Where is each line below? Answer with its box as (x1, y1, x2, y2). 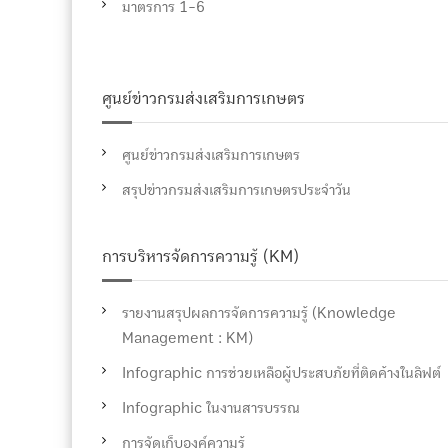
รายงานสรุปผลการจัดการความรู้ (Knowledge (122, 305, 396, 321)
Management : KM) (122, 330, 253, 346)
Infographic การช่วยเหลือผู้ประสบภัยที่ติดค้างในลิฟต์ (122, 365, 441, 381)
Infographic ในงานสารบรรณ (122, 400, 300, 416)
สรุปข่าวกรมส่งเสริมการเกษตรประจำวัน (122, 182, 351, 198)
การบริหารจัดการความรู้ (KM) (102, 248, 299, 266)
